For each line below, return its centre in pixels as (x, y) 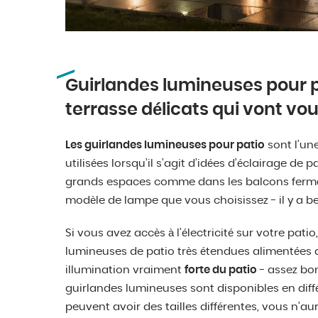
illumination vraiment (125, 270)
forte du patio (221, 270)
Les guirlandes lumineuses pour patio (165, 146)
